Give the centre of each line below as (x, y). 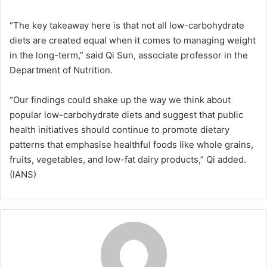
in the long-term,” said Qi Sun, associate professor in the (129, 55)
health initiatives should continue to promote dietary (119, 129)
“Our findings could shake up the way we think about (120, 100)
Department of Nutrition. (61, 70)
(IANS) (23, 174)
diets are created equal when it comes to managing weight (133, 40)
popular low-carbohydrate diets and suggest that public (126, 114)
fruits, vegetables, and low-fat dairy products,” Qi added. (128, 159)
